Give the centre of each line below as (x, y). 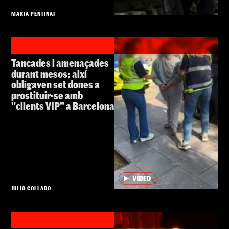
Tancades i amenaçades (60, 63)
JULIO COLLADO (31, 188)
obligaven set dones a (55, 84)
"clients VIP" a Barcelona (63, 106)
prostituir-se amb (47, 95)
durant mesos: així (49, 73)
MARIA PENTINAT (34, 13)
